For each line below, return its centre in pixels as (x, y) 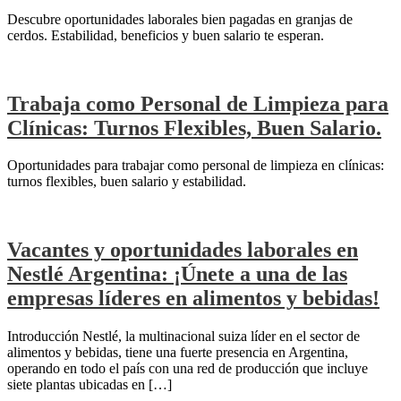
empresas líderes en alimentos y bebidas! (193, 299)
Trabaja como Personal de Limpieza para (198, 103)
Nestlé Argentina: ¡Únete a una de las (177, 274)
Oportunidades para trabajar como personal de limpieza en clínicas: (196, 166)
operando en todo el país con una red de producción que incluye (188, 369)
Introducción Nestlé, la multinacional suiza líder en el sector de (183, 337)
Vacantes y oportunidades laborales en (183, 250)
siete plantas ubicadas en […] (90, 385)
